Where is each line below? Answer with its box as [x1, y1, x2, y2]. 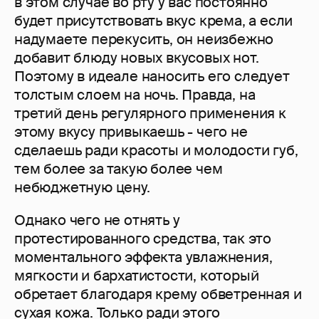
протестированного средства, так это [14, 229, 271, 249]
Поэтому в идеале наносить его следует [14, 67, 290, 86]
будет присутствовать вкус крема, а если [14, 11, 293, 31]
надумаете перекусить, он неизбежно [14, 30, 274, 49]
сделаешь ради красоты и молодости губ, [14, 141, 298, 160]
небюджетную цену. [14, 178, 150, 197]
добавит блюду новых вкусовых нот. [14, 48, 259, 68]
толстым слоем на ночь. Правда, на [14, 85, 256, 105]
